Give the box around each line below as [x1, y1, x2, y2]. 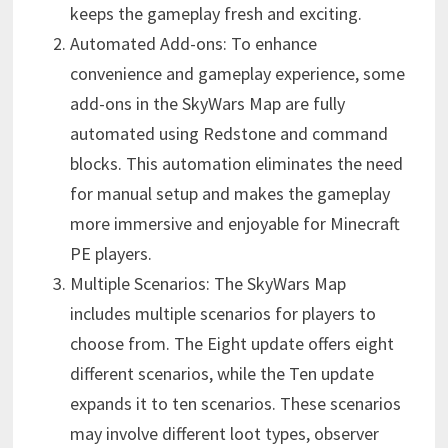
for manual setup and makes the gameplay [69, 182, 390, 206]
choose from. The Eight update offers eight [69, 332, 394, 356]
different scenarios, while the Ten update [69, 362, 374, 386]
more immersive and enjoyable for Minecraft [69, 212, 400, 236]
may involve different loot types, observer [69, 422, 379, 446]
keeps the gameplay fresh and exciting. [69, 2, 362, 26]
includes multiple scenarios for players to [69, 302, 376, 326]
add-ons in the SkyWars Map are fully [69, 92, 345, 116]
